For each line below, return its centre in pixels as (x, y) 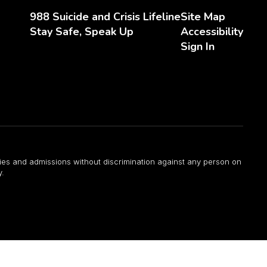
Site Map (203, 17)
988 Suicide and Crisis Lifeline (105, 17)
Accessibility (212, 32)
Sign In (197, 46)
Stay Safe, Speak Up (81, 32)
